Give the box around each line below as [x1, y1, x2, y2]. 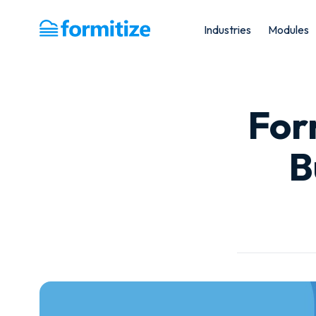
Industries [203, 23, 251, 37]
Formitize [39, 28, 85, 43]
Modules [267, 23, 309, 37]
